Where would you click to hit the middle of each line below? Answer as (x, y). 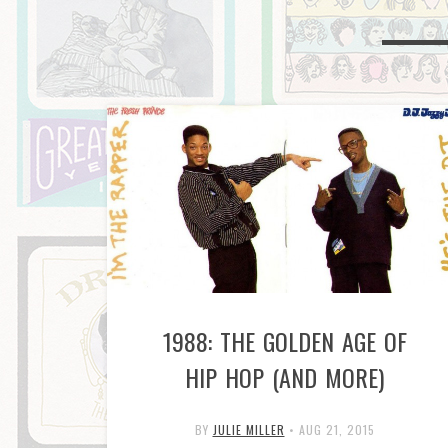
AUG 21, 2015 (336, 429)
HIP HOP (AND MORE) (284, 376)
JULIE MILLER (248, 429)
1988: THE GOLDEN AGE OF (284, 340)
